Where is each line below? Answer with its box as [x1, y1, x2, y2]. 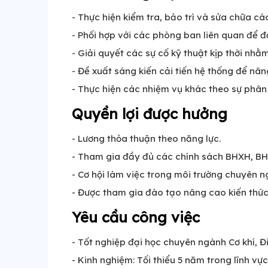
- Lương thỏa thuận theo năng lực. [72, 133, 221, 144]
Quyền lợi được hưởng [72, 105, 227, 123]
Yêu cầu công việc [72, 208, 200, 226]
